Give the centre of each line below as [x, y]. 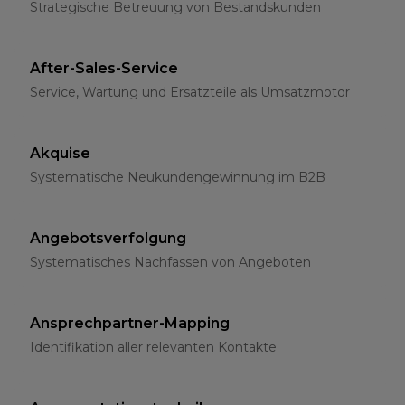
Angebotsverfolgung [108, 238]
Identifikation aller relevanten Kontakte [153, 347]
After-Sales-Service [104, 68]
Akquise [60, 153]
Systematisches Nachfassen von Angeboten [170, 262]
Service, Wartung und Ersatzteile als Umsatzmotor [190, 92]
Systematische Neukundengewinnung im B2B [178, 177]
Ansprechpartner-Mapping [130, 323]
